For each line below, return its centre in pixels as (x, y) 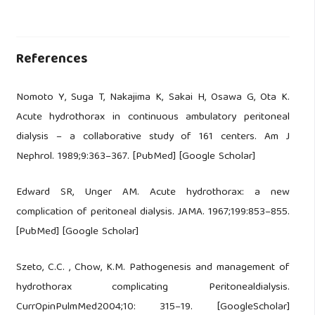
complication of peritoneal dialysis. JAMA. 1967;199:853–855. (153, 212)
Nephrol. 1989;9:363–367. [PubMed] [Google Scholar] (135, 156)
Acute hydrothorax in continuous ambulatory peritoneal (153, 117)
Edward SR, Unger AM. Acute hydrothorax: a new (153, 192)
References (51, 59)
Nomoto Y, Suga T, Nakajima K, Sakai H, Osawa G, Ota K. (153, 97)
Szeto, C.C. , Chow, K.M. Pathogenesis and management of (153, 268)
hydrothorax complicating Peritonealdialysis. (153, 287)
